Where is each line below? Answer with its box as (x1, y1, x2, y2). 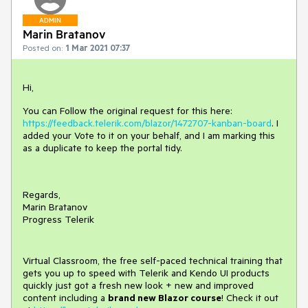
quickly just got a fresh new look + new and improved (23, 279, 254, 291)
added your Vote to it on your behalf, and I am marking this (23, 129, 275, 142)
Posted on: (23, 42, 63, 53)
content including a (23, 291, 108, 304)
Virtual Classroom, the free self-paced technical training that (23, 254, 283, 267)
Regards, (23, 188, 60, 201)
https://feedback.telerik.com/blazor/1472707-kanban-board (23, 117, 272, 129)
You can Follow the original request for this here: (23, 104, 232, 117)
